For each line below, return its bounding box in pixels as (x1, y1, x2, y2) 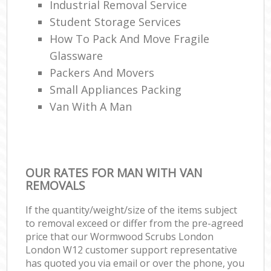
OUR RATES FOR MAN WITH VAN (25, 164, 203, 181)
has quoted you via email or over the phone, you (25, 256, 245, 270)
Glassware (50, 48, 103, 63)
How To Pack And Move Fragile (50, 31, 210, 46)
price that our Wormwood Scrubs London (25, 229, 214, 243)
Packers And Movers (50, 65, 155, 80)
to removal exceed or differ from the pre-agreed (25, 216, 244, 230)
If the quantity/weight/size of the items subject (25, 203, 238, 217)
